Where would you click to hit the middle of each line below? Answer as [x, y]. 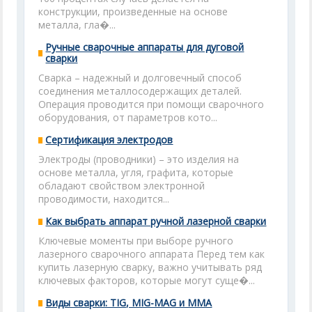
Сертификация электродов [109, 140]
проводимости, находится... [104, 199]
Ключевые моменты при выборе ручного [136, 241]
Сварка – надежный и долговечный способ [140, 78]
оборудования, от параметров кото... [128, 117]
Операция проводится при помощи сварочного [151, 104]
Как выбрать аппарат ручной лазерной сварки [156, 221]
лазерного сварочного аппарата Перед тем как [152, 254]
